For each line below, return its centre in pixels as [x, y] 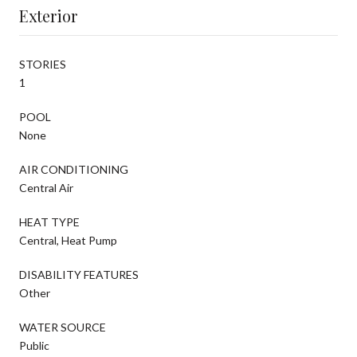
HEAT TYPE [49, 222]
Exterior [48, 15]
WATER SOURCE [63, 327]
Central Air [46, 187]
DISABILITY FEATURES [79, 274]
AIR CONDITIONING [74, 169]
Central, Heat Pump [68, 240]
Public [34, 345]
